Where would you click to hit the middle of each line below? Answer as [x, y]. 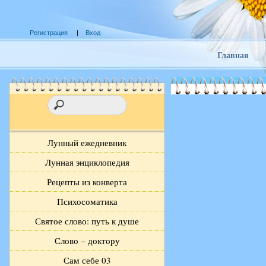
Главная [233, 55]
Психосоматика [87, 202]
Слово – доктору [87, 241]
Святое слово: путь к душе [87, 221]
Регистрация [49, 33]
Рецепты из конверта [87, 182]
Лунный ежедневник [87, 143]
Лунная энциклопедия [87, 162]
